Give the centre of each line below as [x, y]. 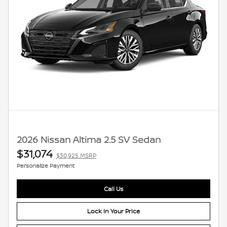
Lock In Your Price [113, 211]
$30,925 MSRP [76, 156]
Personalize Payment [46, 166]
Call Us [113, 189]
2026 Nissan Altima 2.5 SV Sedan [89, 140]
